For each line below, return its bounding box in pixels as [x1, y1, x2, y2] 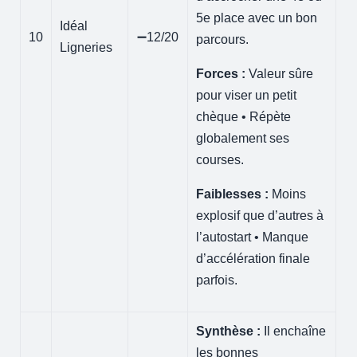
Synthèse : [196, 324, 261, 338]
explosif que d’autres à [196, 208, 324, 222]
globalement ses [196, 131, 290, 145]
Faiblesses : [196, 186, 269, 201]
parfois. [196, 273, 238, 287]
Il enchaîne [261, 324, 327, 338]
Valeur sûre [245, 66, 314, 80]
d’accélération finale [196, 251, 311, 265]
